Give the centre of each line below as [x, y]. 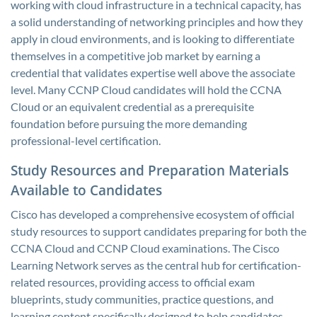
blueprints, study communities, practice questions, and [142, 299]
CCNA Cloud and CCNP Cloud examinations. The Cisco [145, 248]
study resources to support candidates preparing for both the [158, 231]
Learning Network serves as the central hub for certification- [156, 265]
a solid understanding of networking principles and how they [157, 22]
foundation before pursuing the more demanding [129, 123]
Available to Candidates [86, 190]
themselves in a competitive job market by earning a [136, 56]
